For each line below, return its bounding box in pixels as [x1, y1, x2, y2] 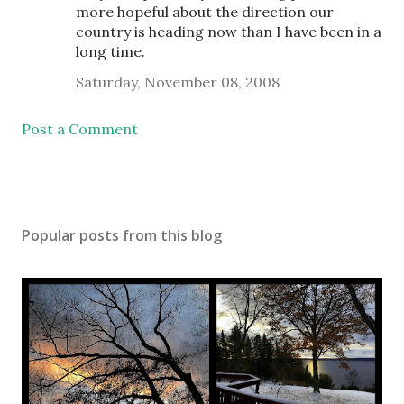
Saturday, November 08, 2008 [76, 73, 280, 91]
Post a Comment [22, 120, 138, 138]
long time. [76, 42, 145, 60]
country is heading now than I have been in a [76, 23, 381, 41]
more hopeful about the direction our [76, 3, 334, 21]
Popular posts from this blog [22, 225, 222, 245]
